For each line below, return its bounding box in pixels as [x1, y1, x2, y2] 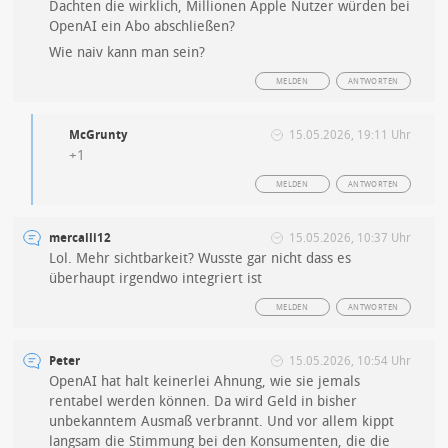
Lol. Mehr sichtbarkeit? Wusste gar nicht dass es [49, 250, 352, 268]
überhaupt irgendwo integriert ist [49, 270, 263, 288]
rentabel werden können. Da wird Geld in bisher [49, 393, 358, 411]
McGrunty [69, 128, 128, 143]
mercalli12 [49, 231, 112, 246]
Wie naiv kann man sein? [49, 44, 206, 62]
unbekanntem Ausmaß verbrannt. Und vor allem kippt [49, 413, 395, 431]
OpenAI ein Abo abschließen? [49, 18, 236, 36]
